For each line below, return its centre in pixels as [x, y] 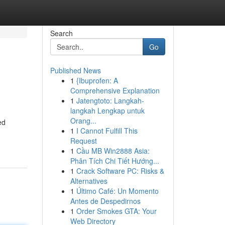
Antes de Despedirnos [105, 201]
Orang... [83, 121]
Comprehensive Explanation [115, 90]
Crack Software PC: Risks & [120, 171]
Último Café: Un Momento [117, 191]
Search [61, 33]
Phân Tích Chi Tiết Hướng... [115, 161]
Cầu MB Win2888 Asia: [113, 151]
